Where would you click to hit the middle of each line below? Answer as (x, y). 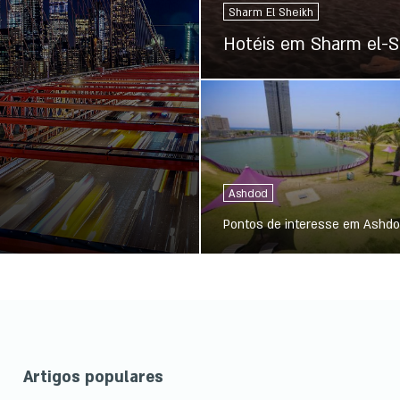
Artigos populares (93, 378)
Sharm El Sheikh (271, 12)
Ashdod (248, 193)
